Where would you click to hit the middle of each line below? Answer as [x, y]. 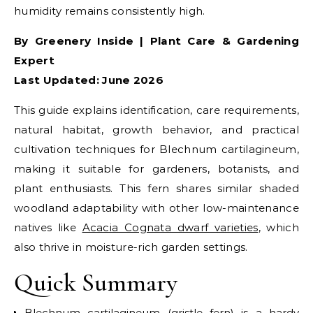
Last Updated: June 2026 [89, 80]
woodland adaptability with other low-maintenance [156, 208]
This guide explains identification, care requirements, [156, 110]
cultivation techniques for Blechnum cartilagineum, [156, 149]
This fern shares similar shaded [209, 188]
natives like [48, 227]
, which [278, 227]
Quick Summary [96, 283]
